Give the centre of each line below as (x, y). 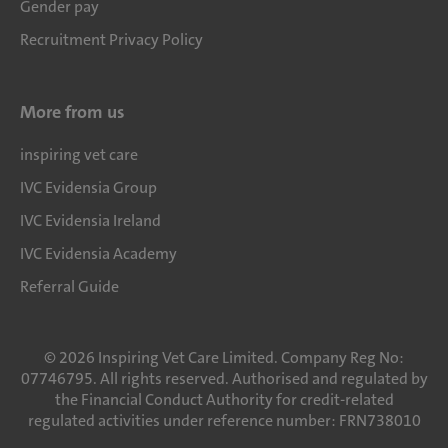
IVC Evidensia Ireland (90, 220)
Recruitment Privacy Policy (111, 39)
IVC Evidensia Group (88, 187)
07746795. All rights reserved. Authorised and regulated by (224, 378)
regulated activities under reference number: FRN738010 (224, 420)
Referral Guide (69, 286)
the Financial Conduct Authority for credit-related (224, 399)
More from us (72, 112)
